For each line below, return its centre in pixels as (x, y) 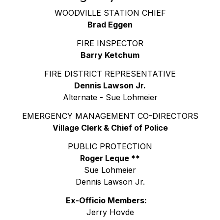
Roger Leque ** (110, 158)
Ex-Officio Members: (110, 200)
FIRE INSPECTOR (110, 43)
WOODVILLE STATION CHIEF (110, 13)
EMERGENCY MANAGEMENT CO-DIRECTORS (110, 116)
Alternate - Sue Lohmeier (110, 97)
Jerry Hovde (110, 212)
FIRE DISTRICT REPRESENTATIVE (110, 73)
